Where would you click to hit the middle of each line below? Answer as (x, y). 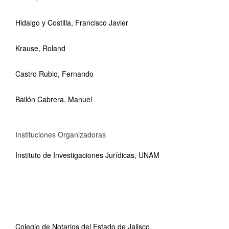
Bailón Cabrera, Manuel (54, 99)
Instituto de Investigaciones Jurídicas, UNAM (87, 155)
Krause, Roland (40, 48)
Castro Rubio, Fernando (54, 74)
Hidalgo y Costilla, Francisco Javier (72, 22)
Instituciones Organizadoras (61, 134)
